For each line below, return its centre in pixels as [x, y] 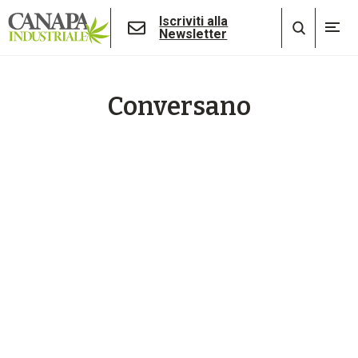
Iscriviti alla [194, 21]
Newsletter [193, 34]
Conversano [179, 106]
